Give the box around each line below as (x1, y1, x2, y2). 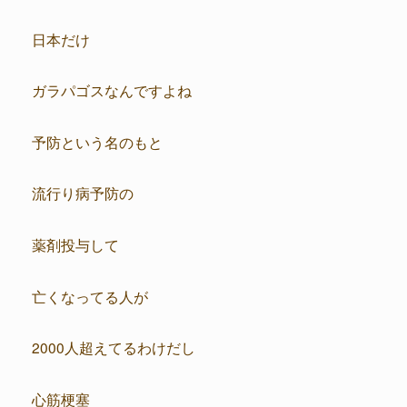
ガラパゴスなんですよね (32, 80, 192, 101)
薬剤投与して (32, 233, 119, 254)
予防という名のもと (32, 131, 163, 152)
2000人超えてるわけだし (32, 337, 195, 358)
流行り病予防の (32, 183, 134, 203)
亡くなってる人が (32, 285, 148, 306)
